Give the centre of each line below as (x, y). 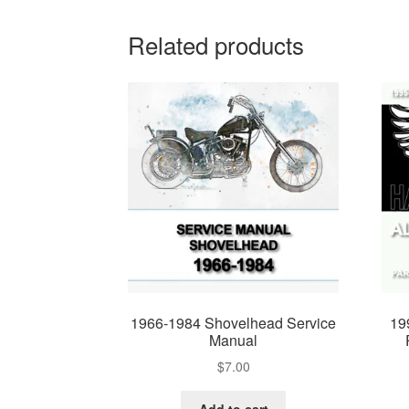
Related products (216, 44)
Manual (234, 340)
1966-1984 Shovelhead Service (234, 322)
